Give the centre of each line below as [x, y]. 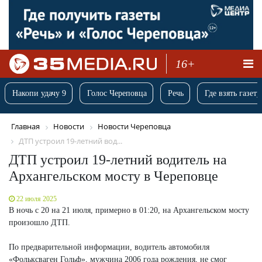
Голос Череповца [117, 94]
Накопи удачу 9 [39, 94]
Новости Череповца [134, 127]
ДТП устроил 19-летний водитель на [118, 159]
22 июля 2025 [37, 199]
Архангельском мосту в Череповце [113, 176]
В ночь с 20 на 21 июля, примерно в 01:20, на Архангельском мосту [129, 210]
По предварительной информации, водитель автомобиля [109, 247]
